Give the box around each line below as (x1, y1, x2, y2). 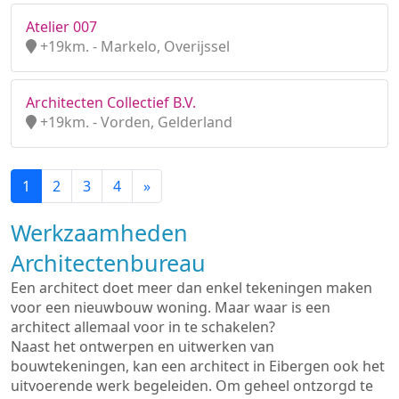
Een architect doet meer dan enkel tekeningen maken (11, 278, 372, 297)
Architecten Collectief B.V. (26, 93, 196, 112)
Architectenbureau (11, 248, 206, 278)
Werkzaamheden (11, 217, 188, 248)
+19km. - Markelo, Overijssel (37, 37, 230, 56)
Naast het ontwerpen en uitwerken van (11, 337, 274, 356)
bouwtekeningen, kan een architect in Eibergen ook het (11, 356, 385, 376)
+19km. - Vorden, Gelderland (37, 112, 232, 132)
